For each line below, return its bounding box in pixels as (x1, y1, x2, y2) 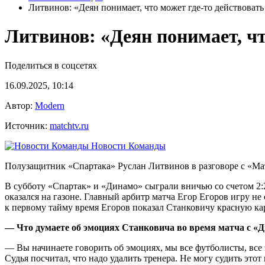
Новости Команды (89, 140, 166, 151)
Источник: (5, 120, 50, 131)
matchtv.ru (50, 120, 89, 131)
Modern (35, 100, 64, 111)
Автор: (5, 100, 35, 111)
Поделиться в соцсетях (5, 60, 97, 70)
